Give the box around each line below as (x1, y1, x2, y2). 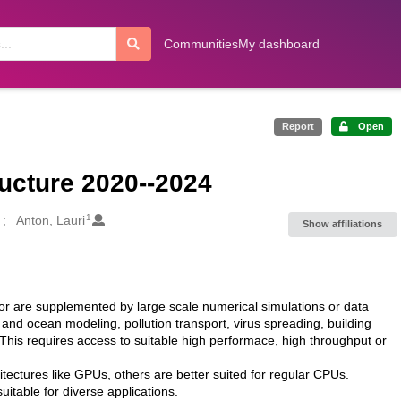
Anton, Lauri (15, 212, 85, 227)
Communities (163, 37, 238, 51)
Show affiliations (303, 218, 383, 230)
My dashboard (237, 37, 320, 51)
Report (281, 121, 314, 132)
